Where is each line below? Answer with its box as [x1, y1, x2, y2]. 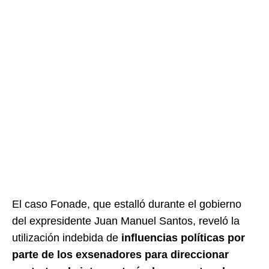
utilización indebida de [12, 231, 121, 244]
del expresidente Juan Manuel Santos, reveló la [12, 214, 240, 227]
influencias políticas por [121, 231, 245, 244]
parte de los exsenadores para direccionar [12, 248, 229, 261]
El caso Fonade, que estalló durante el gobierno [12, 198, 241, 210]
